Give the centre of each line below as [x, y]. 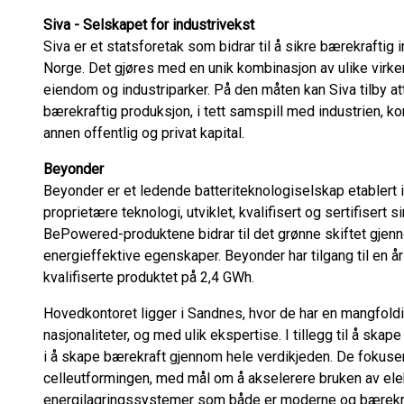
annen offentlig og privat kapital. [146, 133]
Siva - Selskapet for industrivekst [151, 25]
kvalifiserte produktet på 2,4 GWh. [154, 277]
